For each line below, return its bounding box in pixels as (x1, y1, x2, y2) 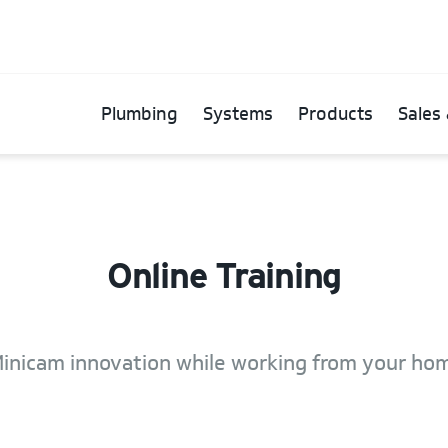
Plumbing (101, 101, 178, 128)
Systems (203, 101, 273, 128)
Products (298, 101, 373, 128)
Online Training (106, 253, 342, 298)
